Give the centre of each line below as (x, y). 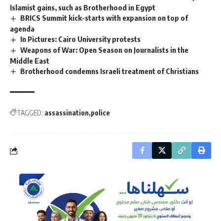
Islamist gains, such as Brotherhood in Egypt (83, 7)
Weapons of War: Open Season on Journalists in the (105, 50)
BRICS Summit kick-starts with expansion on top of (104, 18)
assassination (67, 113)
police (100, 113)
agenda (22, 28)
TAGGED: (30, 113)
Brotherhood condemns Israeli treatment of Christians (110, 71)
